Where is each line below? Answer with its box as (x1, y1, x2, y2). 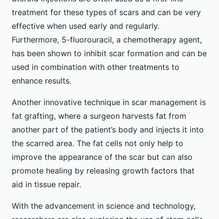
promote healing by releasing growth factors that (12, 166, 195, 176)
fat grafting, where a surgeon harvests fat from (12, 111, 186, 121)
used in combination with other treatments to (12, 62, 179, 72)
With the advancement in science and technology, (12, 201, 196, 211)
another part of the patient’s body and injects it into (12, 125, 204, 135)
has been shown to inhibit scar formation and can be (12, 48, 207, 59)
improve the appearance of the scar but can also (12, 152, 193, 162)
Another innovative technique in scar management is (12, 97, 206, 108)
